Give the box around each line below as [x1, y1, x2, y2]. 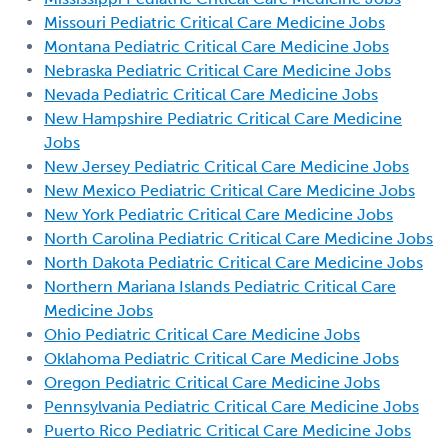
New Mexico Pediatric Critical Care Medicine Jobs [44, 180, 415, 200]
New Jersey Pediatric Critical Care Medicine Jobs [44, 156, 409, 176]
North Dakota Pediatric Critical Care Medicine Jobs [44, 252, 423, 272]
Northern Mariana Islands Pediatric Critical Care [44, 276, 396, 296]
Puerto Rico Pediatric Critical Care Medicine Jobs [44, 420, 411, 440]
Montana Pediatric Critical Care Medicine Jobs [44, 36, 389, 56]
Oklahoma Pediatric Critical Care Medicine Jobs [44, 348, 399, 368]
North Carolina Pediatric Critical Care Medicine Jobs [44, 228, 433, 248]
